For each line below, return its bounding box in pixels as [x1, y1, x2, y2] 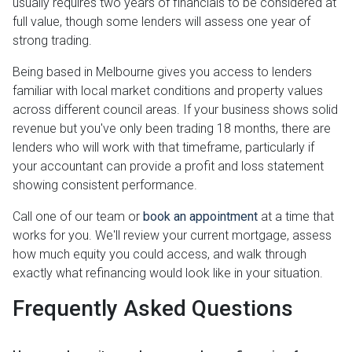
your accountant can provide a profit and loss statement [13, 159, 324, 174]
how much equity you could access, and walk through [13, 247, 306, 262]
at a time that [258, 209, 334, 225]
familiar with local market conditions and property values [13, 83, 323, 99]
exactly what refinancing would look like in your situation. [13, 266, 323, 281]
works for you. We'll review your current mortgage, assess [13, 228, 332, 244]
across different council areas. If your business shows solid [13, 102, 338, 118]
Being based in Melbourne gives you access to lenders [13, 64, 312, 80]
